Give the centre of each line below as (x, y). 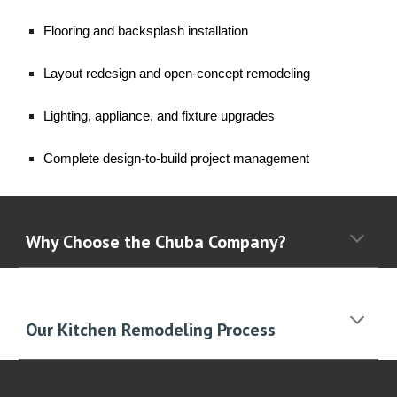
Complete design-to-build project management (177, 158)
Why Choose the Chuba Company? (156, 242)
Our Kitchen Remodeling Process (153, 329)
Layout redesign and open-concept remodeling (177, 73)
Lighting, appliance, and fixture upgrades (160, 116)
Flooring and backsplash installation (146, 31)
